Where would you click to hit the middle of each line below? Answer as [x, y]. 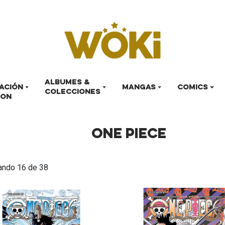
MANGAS [139, 87]
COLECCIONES [73, 92]
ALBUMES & [67, 83]
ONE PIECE [129, 134]
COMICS [193, 87]
